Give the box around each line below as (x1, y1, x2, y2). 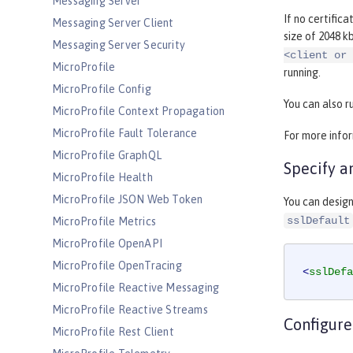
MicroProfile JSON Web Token (52, 193, 203, 206)
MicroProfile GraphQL (52, 149, 162, 162)
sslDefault (287, 214, 350, 227)
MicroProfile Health (52, 171, 153, 184)
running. (284, 65, 321, 79)
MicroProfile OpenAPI (52, 237, 162, 250)
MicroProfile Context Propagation (52, 105, 225, 117)
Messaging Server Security (52, 39, 185, 51)
